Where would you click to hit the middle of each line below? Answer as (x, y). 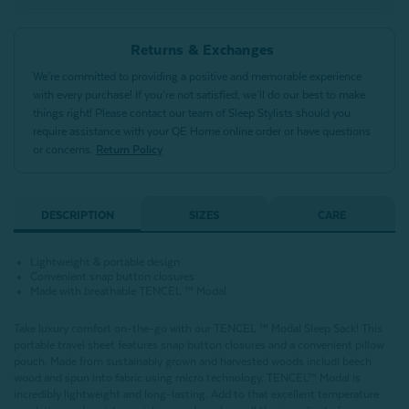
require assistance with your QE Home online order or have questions (202, 132)
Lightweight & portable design (105, 262)
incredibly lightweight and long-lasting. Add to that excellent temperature (196, 395)
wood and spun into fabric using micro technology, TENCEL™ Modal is (187, 378)
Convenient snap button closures (113, 277)
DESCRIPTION (77, 216)
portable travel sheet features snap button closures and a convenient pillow (199, 346)
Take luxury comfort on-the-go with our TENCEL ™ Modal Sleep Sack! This (198, 329)
